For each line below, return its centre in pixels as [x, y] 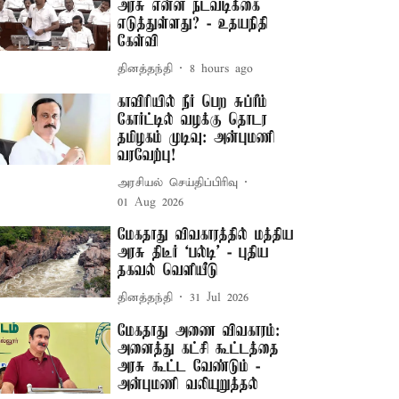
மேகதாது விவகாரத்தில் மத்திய [206, 235]
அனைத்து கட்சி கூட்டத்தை [199, 349]
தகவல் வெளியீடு [168, 271]
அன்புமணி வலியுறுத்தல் [188, 385]
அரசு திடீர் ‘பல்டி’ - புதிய [194, 253]
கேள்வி [138, 42]
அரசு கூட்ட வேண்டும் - [189, 367]
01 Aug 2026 [151, 203]
